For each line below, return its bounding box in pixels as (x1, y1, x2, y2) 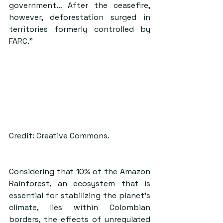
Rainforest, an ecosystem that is (9, 178, 150, 189)
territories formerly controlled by (9, 24, 150, 34)
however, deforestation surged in (9, 12, 150, 22)
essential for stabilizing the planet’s (9, 190, 150, 201)
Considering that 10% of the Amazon (9, 166, 150, 177)
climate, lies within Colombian (9, 202, 150, 213)
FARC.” (9, 36, 33, 46)
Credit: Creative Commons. (9, 130, 110, 141)
